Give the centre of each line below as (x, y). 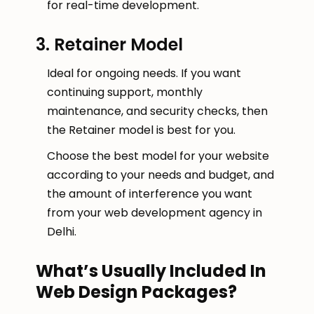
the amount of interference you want (150, 194)
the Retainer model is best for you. (141, 130)
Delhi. (62, 232)
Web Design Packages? (136, 292)
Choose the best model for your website (158, 156)
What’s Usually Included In (151, 271)
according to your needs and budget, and (161, 175)
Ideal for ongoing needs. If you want (144, 74)
